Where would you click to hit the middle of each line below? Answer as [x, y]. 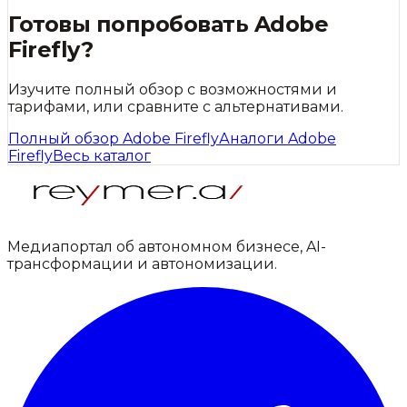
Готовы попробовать [131, 25]
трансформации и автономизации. [142, 264]
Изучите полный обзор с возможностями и [173, 90]
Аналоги [253, 139]
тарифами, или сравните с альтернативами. [176, 107]
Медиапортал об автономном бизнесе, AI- [167, 247]
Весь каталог [102, 156]
